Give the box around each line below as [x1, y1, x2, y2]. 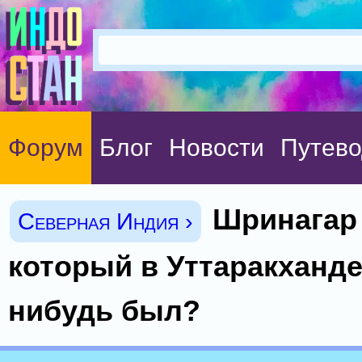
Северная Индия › [18, 208, 193, 234]
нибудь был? [8, 294, 200, 327]
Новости [169, 134, 264, 161]
